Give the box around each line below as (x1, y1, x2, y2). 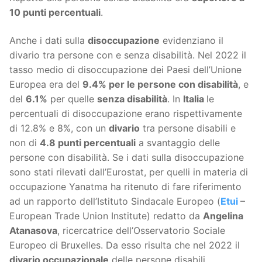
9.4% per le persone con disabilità (82, 78, 238, 90)
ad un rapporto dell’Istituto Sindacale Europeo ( (9, 195, 220, 207)
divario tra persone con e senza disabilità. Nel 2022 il (9, 49, 246, 61)
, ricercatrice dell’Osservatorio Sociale (57, 224, 225, 236)
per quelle (47, 92, 97, 105)
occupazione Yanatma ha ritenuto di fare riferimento (9, 180, 242, 192)
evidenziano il (160, 34, 223, 46)
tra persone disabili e (140, 122, 236, 134)
